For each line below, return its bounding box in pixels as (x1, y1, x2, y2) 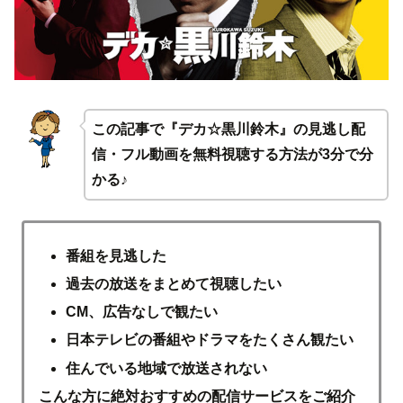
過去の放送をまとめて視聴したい (65, 275, 282, 291)
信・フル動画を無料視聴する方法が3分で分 (91, 147, 373, 162)
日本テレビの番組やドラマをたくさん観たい (65, 332, 354, 348)
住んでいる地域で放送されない (65, 360, 267, 376)
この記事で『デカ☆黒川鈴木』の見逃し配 (91, 121, 365, 137)
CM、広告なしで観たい (65, 304, 218, 320)
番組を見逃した (65, 247, 166, 264)
